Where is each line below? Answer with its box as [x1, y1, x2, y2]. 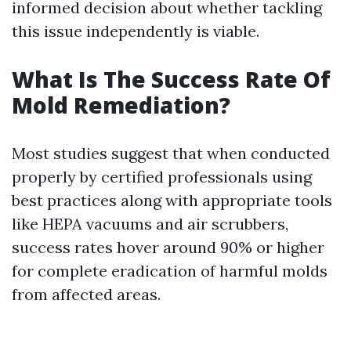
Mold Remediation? [12, 89, 230, 120]
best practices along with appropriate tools [12, 190, 332, 210]
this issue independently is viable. [12, 20, 259, 41]
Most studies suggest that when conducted [12, 143, 330, 163]
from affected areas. [12, 284, 161, 304]
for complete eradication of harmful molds [12, 260, 327, 280]
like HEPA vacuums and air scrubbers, [12, 213, 288, 233]
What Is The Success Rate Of [12, 63, 331, 94]
